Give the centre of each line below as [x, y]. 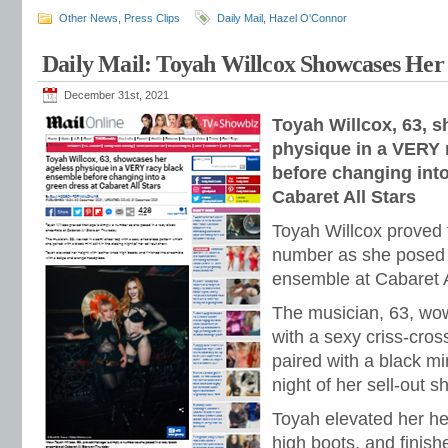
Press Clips [152, 18]
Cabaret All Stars [344, 197]
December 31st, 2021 [116, 95]
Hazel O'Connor [308, 18]
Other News [88, 18]
